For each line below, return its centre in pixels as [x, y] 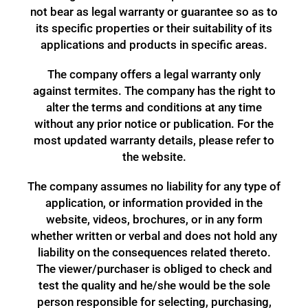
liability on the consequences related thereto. [154, 252]
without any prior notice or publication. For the [154, 123]
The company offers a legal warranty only [154, 74]
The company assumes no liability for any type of [154, 186]
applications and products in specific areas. [154, 45]
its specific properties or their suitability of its [154, 29]
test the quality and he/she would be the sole [154, 285]
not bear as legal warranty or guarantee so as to [154, 12]
